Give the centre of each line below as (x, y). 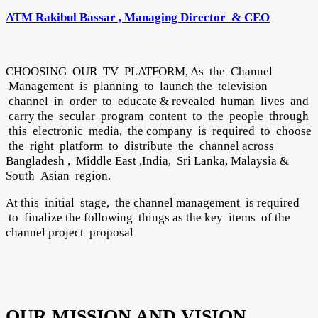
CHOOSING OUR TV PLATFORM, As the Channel (139, 71)
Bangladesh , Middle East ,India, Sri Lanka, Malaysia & (147, 161)
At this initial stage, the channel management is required (153, 203)
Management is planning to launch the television (137, 86)
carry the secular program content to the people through (157, 116)
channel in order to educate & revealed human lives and (157, 101)
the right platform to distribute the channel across (141, 146)
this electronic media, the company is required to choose (159, 131)
